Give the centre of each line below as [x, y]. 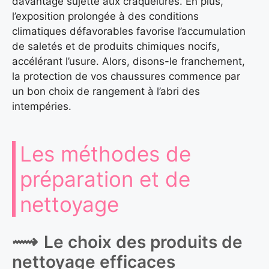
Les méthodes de [105, 153]
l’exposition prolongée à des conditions [105, 16]
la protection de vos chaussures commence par [126, 76]
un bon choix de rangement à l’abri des [106, 91]
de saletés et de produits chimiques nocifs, [116, 46]
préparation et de [105, 179]
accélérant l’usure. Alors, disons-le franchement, [128, 61]
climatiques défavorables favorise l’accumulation [129, 31]
